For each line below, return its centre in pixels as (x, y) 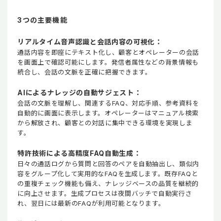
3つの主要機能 (42, 20)
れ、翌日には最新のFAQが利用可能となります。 (91, 203)
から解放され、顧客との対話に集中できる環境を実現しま (105, 123)
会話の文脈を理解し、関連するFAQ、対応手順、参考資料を (108, 103)
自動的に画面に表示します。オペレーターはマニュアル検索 (108, 113)
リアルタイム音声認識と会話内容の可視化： (90, 42)
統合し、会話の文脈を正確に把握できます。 (85, 72)
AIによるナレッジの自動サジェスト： (79, 93)
